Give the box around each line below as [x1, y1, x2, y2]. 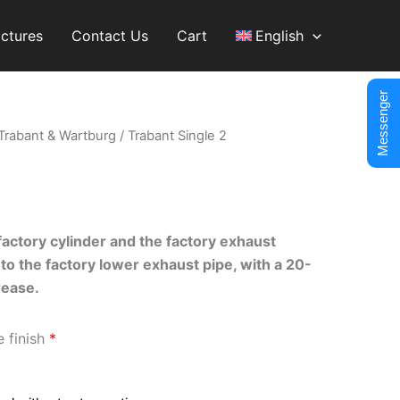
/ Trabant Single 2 [116, 128, 227, 144]
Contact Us [71, 27, 148, 45]
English [255, 27, 304, 45]
